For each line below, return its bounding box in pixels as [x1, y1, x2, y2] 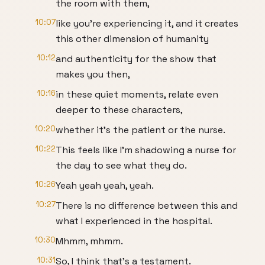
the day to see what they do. [56, 159, 187, 172]
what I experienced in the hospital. [56, 215, 212, 227]
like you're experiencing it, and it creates [56, 17, 238, 30]
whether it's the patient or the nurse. [56, 124, 225, 136]
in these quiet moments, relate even [56, 88, 218, 101]
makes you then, [56, 68, 130, 80]
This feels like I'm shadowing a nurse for [56, 144, 236, 156]
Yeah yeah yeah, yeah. [56, 179, 154, 192]
